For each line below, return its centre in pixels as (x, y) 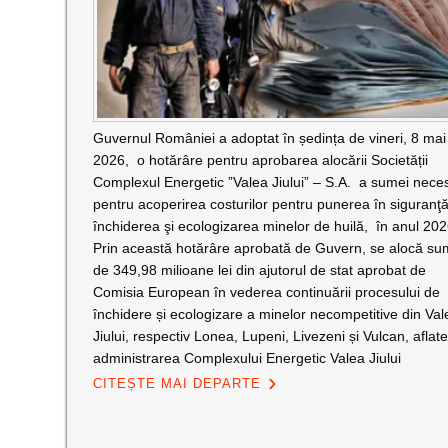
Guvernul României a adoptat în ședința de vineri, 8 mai (269, 138)
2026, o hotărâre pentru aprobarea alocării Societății (260, 160)
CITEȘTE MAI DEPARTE (176, 383)
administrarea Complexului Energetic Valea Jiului (246, 358)
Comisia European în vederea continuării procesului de (266, 292)
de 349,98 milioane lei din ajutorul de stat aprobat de (259, 270)
